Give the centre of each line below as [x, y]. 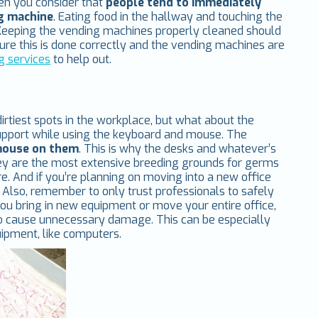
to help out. [81, 60]
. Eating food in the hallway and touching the [168, 17]
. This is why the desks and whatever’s [178, 149]
